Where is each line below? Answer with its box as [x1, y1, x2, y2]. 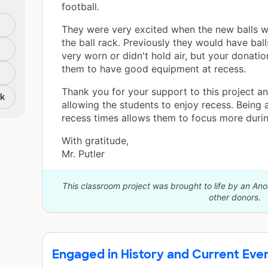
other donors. [208, 192, 261, 203]
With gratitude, [62, 135, 129, 147]
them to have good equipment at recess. [62, 63, 246, 75]
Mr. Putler [62, 148, 105, 160]
